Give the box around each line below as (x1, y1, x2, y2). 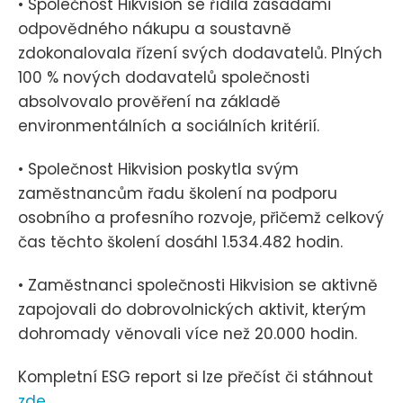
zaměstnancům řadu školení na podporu (18, 182, 337, 204)
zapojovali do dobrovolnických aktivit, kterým (18, 299, 366, 321)
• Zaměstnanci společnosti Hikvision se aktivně (18, 274, 378, 297)
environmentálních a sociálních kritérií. (18, 114, 319, 137)
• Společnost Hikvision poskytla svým (18, 157, 299, 180)
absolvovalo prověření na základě (18, 90, 281, 112)
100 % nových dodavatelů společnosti (18, 66, 309, 88)
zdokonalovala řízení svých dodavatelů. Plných (18, 41, 382, 64)
